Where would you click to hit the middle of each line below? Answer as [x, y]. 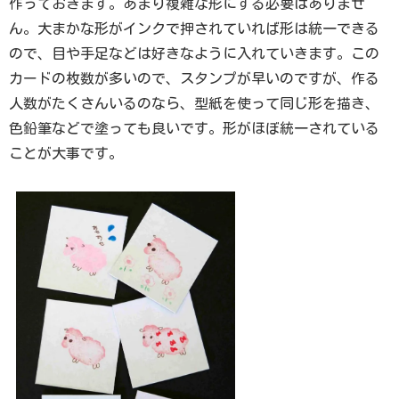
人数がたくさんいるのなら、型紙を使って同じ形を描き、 [194, 104]
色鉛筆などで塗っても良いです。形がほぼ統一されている [194, 129]
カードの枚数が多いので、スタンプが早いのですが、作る [194, 79]
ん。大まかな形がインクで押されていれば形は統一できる [194, 29]
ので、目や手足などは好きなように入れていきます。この [194, 54]
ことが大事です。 [66, 154]
